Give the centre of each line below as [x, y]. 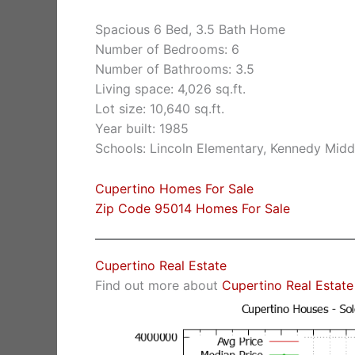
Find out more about [158, 286]
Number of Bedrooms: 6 [167, 50]
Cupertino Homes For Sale [174, 188]
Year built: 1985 [142, 129]
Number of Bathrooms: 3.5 [175, 69]
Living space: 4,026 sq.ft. [170, 89]
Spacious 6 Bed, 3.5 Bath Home [190, 30]
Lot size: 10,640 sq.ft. [160, 109]
